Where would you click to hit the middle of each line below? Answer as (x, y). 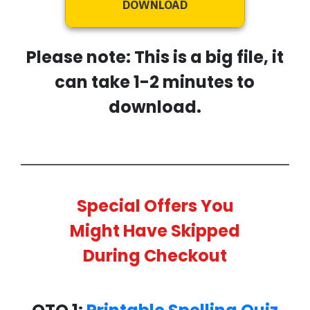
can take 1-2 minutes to (155, 82)
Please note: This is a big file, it (155, 57)
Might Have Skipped (155, 231)
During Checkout (155, 256)
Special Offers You (155, 206)
